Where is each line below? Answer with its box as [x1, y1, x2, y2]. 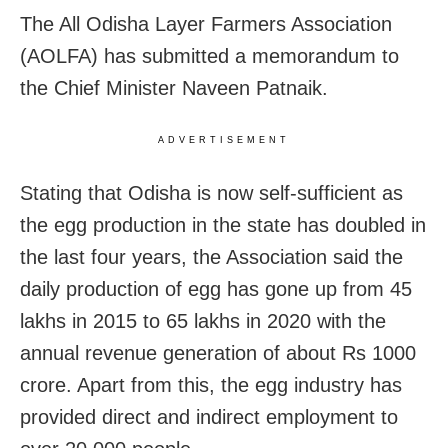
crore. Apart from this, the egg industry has [20, 374, 402, 397]
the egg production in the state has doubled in [20, 214, 426, 237]
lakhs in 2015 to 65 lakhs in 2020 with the [20, 310, 386, 333]
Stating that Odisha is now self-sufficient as [20, 182, 403, 205]
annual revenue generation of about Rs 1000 [20, 342, 416, 365]
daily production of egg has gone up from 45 [20, 278, 412, 301]
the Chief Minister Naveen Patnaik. [20, 77, 328, 100]
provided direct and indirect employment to [20, 406, 398, 429]
